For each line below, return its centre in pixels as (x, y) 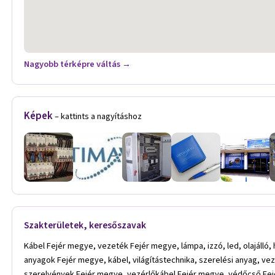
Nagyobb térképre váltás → (78, 64)
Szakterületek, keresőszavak (85, 225)
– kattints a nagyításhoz (99, 117)
